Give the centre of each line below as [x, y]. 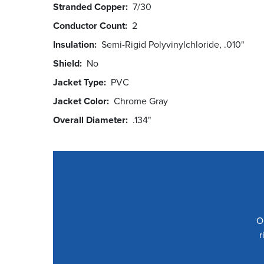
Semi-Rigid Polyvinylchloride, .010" [173, 44]
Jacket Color [80, 101]
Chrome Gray [143, 101]
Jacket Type [78, 82]
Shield [66, 63]
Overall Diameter [89, 120]
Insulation [74, 44]
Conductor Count [89, 26]
